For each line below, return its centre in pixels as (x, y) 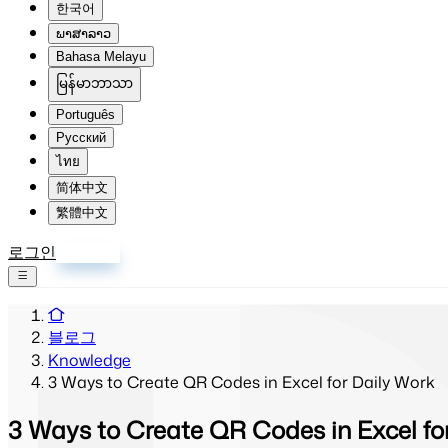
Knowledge (89, 360)
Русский (81, 137)
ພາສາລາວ (83, 33)
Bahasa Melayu (101, 56)
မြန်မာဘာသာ (94, 83)
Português (85, 114)
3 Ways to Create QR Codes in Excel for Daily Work (241, 382)
